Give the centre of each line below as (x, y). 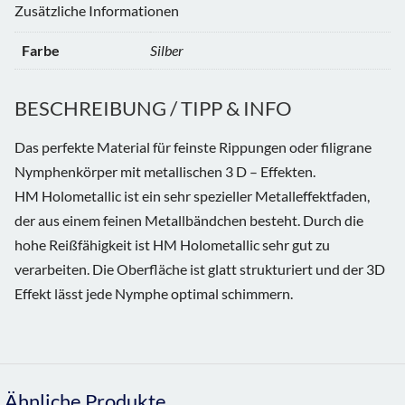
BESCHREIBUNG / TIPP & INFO (153, 108)
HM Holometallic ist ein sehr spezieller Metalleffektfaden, (192, 195)
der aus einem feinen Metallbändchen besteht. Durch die (189, 220)
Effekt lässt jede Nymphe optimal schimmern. (154, 293)
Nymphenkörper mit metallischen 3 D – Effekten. (165, 171)
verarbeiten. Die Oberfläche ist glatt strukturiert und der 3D (200, 268)
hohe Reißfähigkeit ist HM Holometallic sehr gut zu (172, 244)
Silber (167, 50)
